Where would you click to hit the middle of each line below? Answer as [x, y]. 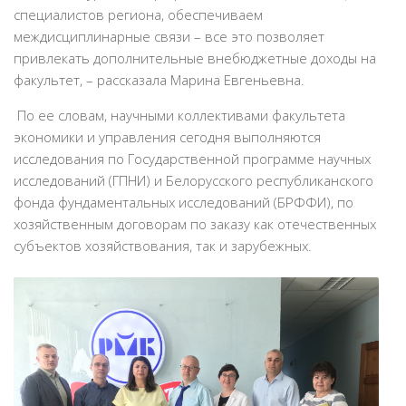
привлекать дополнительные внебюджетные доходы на [195, 58]
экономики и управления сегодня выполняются [167, 137]
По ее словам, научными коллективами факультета [179, 116]
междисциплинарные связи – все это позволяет [169, 37]
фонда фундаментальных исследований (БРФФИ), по [184, 203]
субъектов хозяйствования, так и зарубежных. [163, 246]
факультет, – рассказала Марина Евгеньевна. [159, 80]
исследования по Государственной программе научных [192, 159]
